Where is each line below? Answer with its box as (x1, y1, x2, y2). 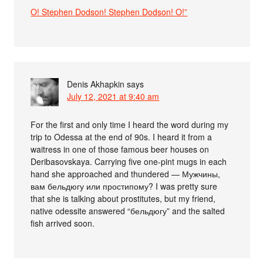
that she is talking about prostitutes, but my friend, (31, 192, 216, 204)
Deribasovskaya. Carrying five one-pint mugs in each (31, 155, 227, 167)
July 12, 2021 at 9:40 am (67, 90, 160, 102)
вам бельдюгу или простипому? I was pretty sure (31, 180, 218, 192)
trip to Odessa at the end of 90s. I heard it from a (31, 130, 213, 143)
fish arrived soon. (31, 217, 95, 229)
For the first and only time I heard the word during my (31, 118, 229, 130)
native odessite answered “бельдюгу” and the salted (31, 204, 225, 217)
